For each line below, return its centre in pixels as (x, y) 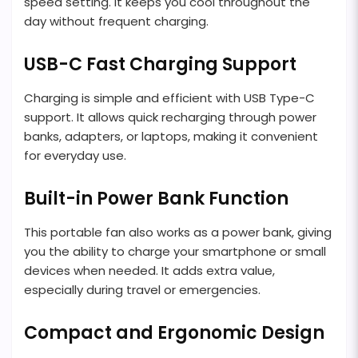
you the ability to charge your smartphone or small (175, 252)
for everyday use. (75, 156)
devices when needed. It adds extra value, (149, 271)
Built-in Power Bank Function (156, 199)
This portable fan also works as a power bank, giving (178, 233)
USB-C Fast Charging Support (160, 65)
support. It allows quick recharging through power (170, 117)
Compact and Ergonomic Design (174, 333)
